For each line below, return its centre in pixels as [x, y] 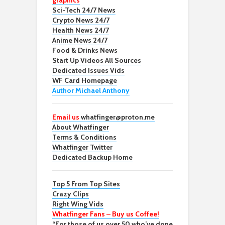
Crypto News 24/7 [81, 20]
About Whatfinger [81, 127]
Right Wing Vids [78, 204]
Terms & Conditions [84, 137]
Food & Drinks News [85, 50]
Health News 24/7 [81, 30]
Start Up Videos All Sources [97, 61]
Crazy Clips [71, 194]
